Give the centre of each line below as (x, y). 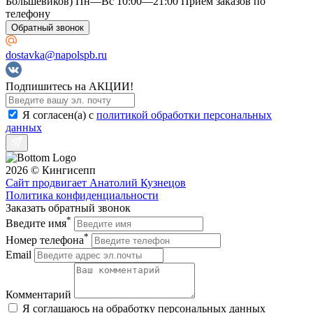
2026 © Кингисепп (51, 170)
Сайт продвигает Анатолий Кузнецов (96, 182)
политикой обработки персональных (184, 115)
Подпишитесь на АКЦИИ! (70, 86)
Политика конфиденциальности (82, 195)
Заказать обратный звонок (68, 208)
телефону (28, 13)
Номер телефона (45, 240)
